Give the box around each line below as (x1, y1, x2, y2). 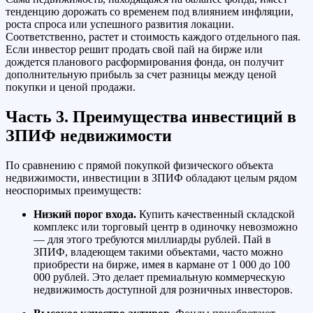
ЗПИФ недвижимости (6, 126, 172, 145)
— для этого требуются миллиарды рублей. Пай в (34, 233, 271, 246)
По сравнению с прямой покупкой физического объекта (6, 159, 273, 172)
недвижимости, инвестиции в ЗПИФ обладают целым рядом (6, 172, 297, 184)
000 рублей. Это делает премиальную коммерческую (34, 271, 285, 284)
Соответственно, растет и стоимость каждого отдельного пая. (6, 31, 300, 43)
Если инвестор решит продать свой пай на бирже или (6, 43, 263, 56)
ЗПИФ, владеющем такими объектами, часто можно (34, 246, 283, 259)
